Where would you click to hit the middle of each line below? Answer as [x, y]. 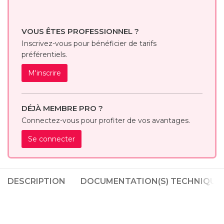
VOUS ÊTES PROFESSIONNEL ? [80, 31]
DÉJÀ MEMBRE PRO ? [62, 108]
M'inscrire [44, 73]
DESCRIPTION [36, 181]
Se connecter [51, 139]
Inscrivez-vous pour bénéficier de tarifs [89, 44]
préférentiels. [44, 55]
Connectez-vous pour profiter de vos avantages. [106, 121]
